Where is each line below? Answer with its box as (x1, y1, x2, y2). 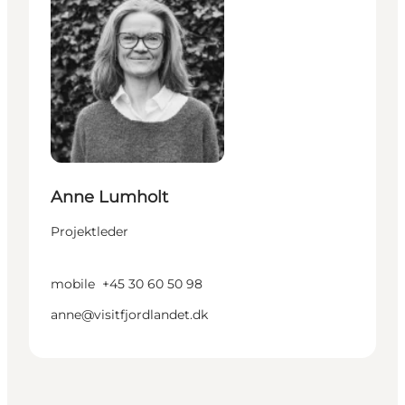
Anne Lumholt (51, 187, 168, 208)
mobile (51, 276, 95, 293)
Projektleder (51, 223, 128, 240)
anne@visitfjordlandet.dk (51, 306, 208, 324)
